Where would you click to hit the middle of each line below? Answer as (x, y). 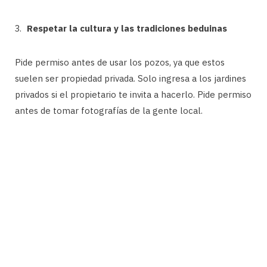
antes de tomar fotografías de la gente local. (109, 110)
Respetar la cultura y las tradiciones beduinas (127, 28)
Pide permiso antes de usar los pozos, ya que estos (120, 62)
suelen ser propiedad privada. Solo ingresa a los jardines (131, 78)
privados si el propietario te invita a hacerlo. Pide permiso (133, 94)
